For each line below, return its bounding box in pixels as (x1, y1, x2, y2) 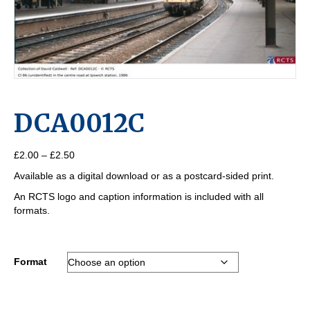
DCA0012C (14, 108, 145, 140)
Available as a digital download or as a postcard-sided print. (14, 170, 274, 182)
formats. (14, 205, 50, 217)
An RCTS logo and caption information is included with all (14, 191, 264, 203)
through (74, 190, 108, 202)
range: (74, 163, 102, 174)
